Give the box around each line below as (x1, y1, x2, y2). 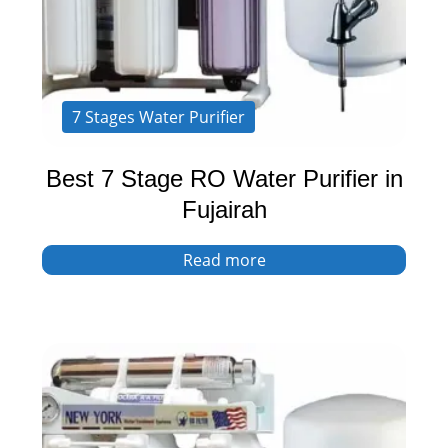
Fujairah (181, 195, 267, 223)
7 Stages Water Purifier (72, 105, 246, 128)
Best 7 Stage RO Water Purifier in (45, 164, 403, 192)
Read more (182, 248, 266, 271)
